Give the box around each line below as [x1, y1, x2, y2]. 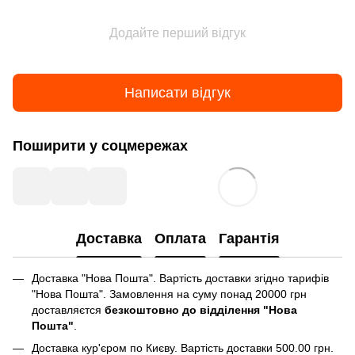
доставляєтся [32, 303, 105, 316]
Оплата [154, 230, 206, 246]
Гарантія [218, 230, 280, 246]
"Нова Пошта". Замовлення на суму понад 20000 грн [32, 288, 307, 300]
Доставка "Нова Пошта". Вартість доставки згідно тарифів [32, 272, 329, 284]
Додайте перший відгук [109, 26, 246, 40]
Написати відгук [124, 84, 231, 101]
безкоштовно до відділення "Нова [105, 303, 297, 316]
